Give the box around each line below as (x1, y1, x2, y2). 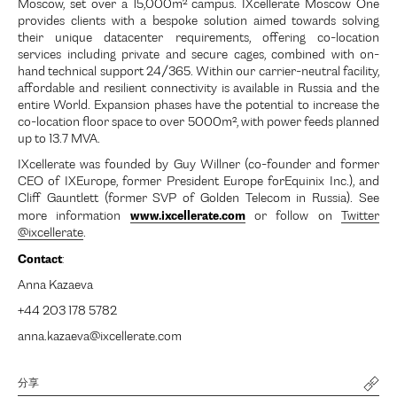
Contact (18, 250, 62, 269)
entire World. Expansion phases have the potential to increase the (18, 100, 379, 113)
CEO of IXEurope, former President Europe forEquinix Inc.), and (18, 176, 379, 189)
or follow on (245, 211, 342, 223)
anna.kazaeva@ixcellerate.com (18, 331, 182, 344)
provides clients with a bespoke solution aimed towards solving (18, 16, 379, 28)
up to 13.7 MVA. (18, 134, 100, 146)
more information (18, 211, 130, 223)
